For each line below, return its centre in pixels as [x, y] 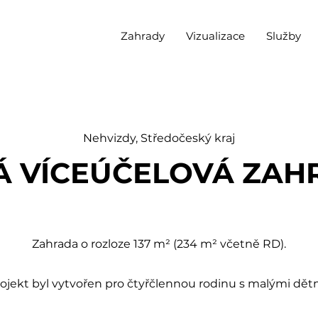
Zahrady [143, 36]
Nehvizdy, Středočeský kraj [159, 138]
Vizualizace [215, 36]
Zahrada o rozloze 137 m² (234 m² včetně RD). [159, 244]
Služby [284, 36]
